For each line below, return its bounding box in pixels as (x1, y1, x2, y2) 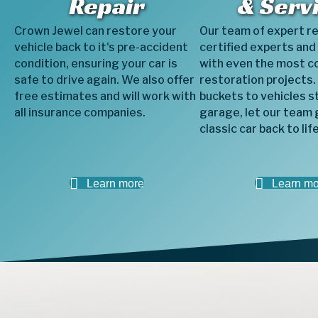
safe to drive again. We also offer (14, 73, 194, 87)
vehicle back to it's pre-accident (14, 40, 188, 54)
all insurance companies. (14, 106, 146, 119)
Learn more (86, 177, 144, 190)
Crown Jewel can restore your (14, 24, 177, 38)
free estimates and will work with (14, 89, 196, 103)
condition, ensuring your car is (14, 57, 177, 70)
